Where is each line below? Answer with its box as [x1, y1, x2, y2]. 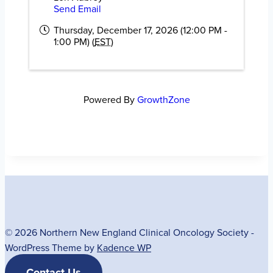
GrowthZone [136, 93, 190, 107]
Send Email [54, 2, 101, 16]
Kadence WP [97, 241, 151, 255]
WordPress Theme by [5, 241, 97, 255]
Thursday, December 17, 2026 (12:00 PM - [54, 23, 227, 37]
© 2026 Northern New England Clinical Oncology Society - [5, 225, 254, 239]
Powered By [83, 93, 137, 107]
